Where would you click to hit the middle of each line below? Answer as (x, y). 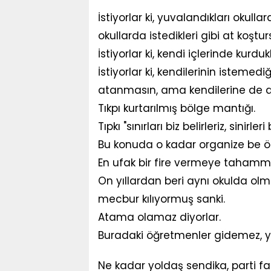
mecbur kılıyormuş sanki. (162, 199)
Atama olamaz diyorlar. (159, 217)
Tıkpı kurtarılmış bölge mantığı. (177, 108)
